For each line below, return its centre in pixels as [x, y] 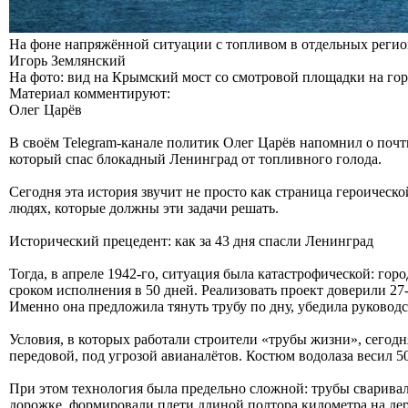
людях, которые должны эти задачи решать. [144, 208]
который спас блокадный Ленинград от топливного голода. [195, 158]
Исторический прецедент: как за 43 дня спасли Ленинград [191, 240]
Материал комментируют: [90, 93]
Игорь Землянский [67, 60]
